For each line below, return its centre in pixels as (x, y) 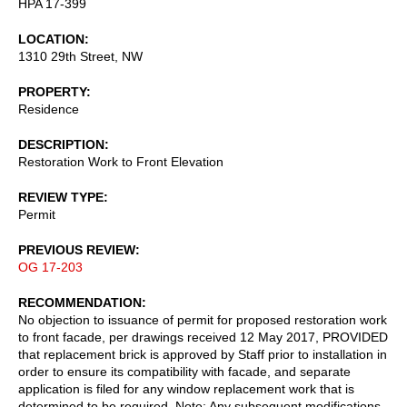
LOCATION (51, 39)
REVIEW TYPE (61, 197)
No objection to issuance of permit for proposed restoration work (203, 319)
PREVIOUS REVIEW (77, 249)
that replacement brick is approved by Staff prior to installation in (203, 354)
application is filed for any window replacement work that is (186, 388)
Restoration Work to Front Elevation (121, 161)
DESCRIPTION (61, 144)
